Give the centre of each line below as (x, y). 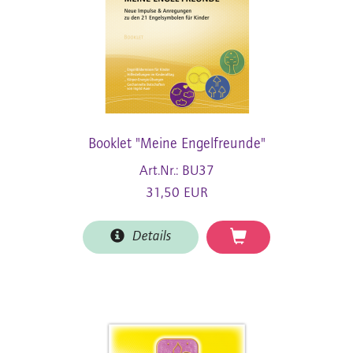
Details (148, 236)
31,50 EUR (176, 193)
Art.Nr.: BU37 (176, 171)
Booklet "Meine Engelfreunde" (176, 144)
